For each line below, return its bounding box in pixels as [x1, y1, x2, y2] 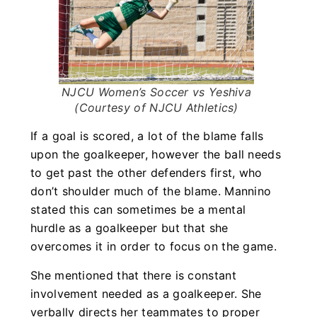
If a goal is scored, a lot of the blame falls [30, 129, 264, 144]
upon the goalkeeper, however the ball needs [30, 147, 281, 162]
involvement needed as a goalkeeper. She [30, 286, 262, 301]
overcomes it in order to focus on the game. [30, 239, 277, 254]
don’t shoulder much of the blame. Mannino [30, 184, 272, 199]
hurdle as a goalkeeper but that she [30, 221, 229, 236]
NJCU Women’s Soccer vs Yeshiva [62, 85, 252, 100]
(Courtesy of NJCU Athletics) [74, 100, 238, 115]
